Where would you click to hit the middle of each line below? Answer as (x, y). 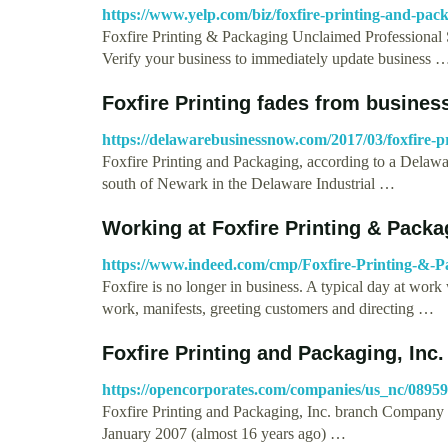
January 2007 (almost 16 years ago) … (224, 433)
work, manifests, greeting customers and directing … (268, 308)
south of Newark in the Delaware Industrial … (248, 183)
